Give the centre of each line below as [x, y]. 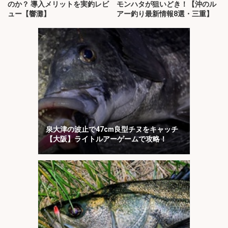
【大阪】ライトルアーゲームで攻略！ [106, 139]
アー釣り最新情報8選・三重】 [165, 14]
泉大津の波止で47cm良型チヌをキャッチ [112, 129]
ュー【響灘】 [29, 14]
